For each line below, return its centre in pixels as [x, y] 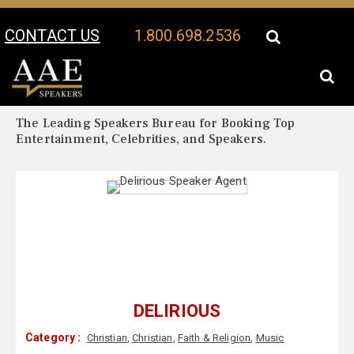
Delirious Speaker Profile [145, 94]
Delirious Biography [264, 94]
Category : [53, 338]
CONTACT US [53, 36]
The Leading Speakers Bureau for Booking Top [156, 124]
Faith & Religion [214, 338]
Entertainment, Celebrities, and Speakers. [141, 139]
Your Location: [52, 94]
